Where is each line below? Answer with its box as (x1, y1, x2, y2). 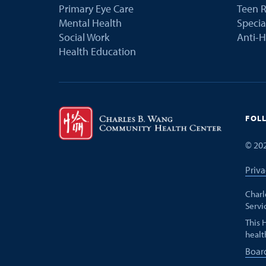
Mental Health (59, 15, 122, 30)
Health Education (59, 44, 137, 58)
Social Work (59, 30, 110, 44)
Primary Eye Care (59, 1, 134, 15)
